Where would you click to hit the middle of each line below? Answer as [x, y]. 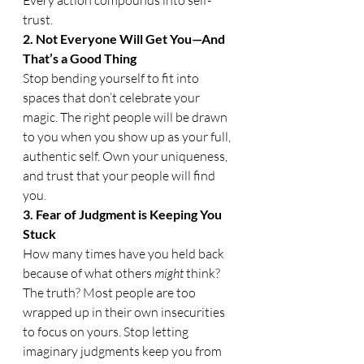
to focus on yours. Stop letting [107, 331]
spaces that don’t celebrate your [113, 97]
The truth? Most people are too [110, 292]
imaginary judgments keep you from [123, 351]
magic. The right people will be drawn [126, 117]
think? [203, 273]
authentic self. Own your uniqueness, [126, 156]
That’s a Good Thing [80, 58]
